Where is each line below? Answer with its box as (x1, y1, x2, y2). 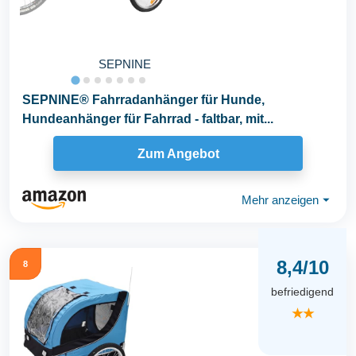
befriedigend (271, 284, 334, 298)
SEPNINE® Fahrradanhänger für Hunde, (22, 93, 265, 107)
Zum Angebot (137, 146, 219, 161)
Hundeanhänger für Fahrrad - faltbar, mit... (22, 112, 273, 126)
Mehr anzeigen (242, 192, 319, 207)
